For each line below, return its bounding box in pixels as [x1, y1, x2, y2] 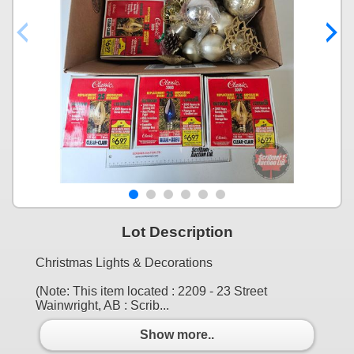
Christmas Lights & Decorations [36, 255, 213, 269]
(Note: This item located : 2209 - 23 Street [36, 284, 267, 298]
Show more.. [140, 328, 214, 342]
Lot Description [121, 223, 233, 240]
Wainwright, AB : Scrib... [36, 298, 169, 312]
